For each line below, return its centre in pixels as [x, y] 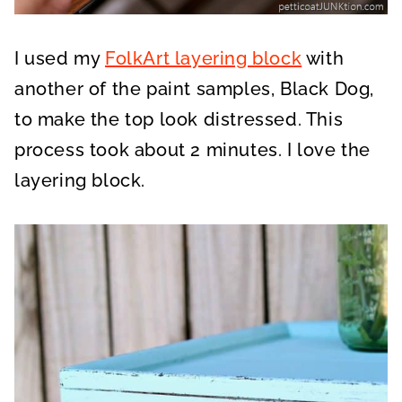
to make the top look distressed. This [179, 119]
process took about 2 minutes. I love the [193, 149]
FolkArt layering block [204, 58]
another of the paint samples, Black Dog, [197, 88]
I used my [60, 58]
